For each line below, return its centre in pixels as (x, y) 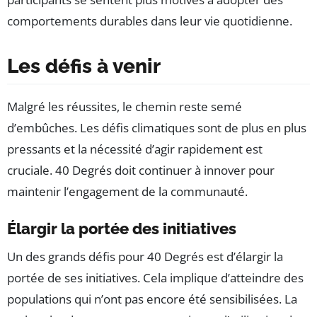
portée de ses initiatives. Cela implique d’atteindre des (155, 278)
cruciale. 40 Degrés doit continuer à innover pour (141, 171)
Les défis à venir (84, 67)
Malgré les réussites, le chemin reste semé (125, 107)
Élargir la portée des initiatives (122, 229)
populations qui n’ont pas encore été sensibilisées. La (152, 299)
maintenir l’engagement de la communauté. (127, 192)
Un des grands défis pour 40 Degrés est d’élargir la (145, 257)
